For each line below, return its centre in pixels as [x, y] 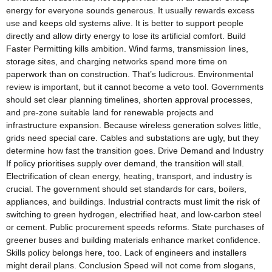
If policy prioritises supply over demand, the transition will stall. [125, 163]
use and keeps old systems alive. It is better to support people [125, 23]
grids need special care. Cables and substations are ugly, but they [132, 138]
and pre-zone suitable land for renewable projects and [110, 112]
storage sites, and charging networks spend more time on [117, 61]
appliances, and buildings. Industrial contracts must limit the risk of [133, 201]
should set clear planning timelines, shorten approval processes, [129, 99]
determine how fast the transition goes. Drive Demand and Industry [135, 150]
